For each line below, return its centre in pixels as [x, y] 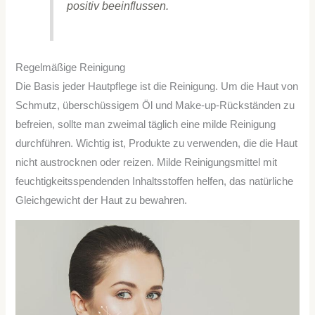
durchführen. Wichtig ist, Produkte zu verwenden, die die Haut [157, 143]
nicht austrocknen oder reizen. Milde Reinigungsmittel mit [147, 162]
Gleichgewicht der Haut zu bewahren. [102, 200]
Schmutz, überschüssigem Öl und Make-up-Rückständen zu [155, 105]
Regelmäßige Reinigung [71, 67]
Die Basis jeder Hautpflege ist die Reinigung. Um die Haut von [157, 86]
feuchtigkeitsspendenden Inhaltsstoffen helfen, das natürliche [155, 181]
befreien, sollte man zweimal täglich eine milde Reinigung [146, 124]
